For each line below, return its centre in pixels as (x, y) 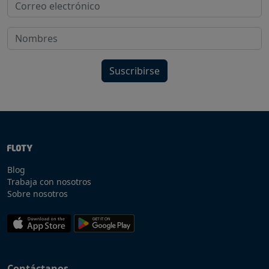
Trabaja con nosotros (49, 182)
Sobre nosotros (38, 194)
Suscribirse (134, 71)
